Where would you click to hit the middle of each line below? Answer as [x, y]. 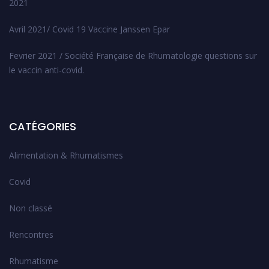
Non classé [31, 208]
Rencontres [31, 235]
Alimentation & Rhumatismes [66, 156]
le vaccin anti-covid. [47, 70]
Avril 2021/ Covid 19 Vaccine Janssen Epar [89, 29]
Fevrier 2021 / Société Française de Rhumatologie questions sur [133, 56]
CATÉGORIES [43, 127]
